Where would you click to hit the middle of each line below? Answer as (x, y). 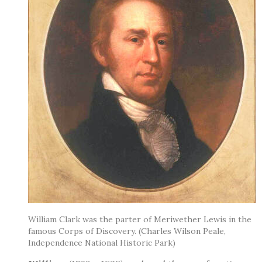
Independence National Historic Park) (102, 242)
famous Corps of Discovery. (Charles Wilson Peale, (127, 231)
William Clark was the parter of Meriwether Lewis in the (140, 219)
